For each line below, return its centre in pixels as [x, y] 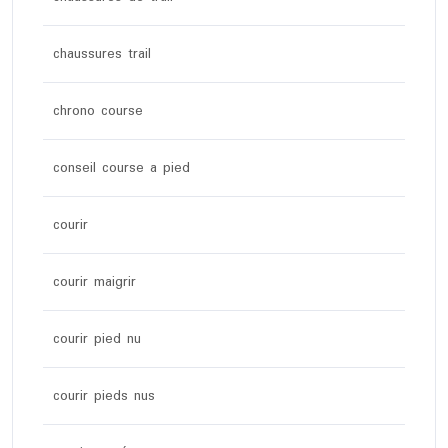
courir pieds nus [104, 396]
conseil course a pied [121, 168]
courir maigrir [94, 282]
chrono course [98, 111]
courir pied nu [97, 339]
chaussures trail [102, 54]
